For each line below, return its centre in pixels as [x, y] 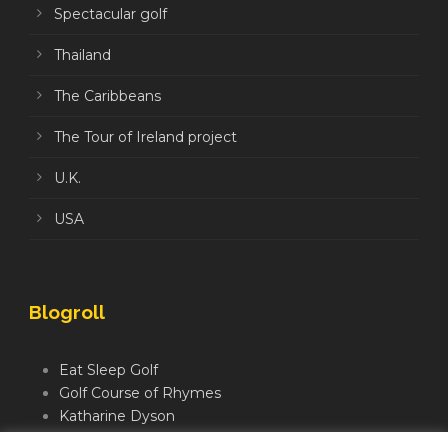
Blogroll [67, 311]
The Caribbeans [107, 95]
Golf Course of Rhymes [140, 392]
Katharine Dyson [117, 415]
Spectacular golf [110, 13]
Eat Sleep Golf [108, 369]
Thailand [82, 54]
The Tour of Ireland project [145, 136]
